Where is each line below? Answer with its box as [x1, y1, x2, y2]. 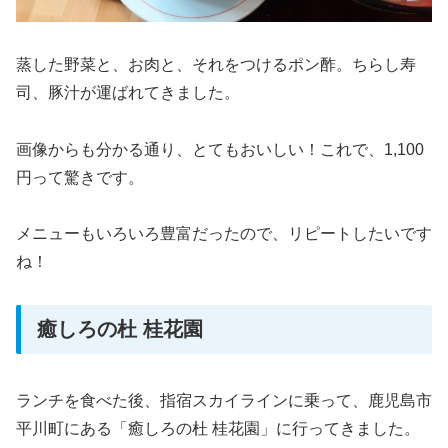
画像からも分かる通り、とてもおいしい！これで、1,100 [16, 140, 424, 158]
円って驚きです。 [16, 168, 144, 186]
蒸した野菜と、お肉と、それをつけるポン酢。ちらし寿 [16, 55, 416, 73]
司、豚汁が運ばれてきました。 [16, 83, 240, 101]
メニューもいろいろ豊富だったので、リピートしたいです [16, 225, 432, 243]
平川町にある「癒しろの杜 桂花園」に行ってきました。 [16, 419, 420, 437]
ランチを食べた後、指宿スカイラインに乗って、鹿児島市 [16, 391, 432, 409]
